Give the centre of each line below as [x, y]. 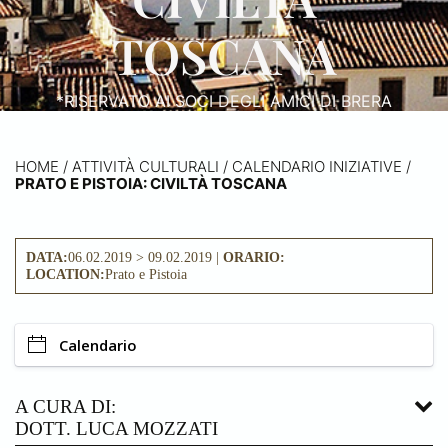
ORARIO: [254, 256]
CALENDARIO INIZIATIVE [317, 166]
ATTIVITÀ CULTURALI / [150, 166]
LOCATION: [65, 273]
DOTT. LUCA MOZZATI [116, 428]
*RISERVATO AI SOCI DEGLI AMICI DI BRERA [224, 100]
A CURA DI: [65, 406]
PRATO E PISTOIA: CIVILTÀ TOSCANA [151, 183]
